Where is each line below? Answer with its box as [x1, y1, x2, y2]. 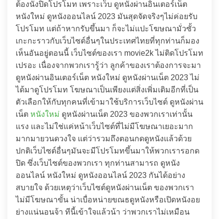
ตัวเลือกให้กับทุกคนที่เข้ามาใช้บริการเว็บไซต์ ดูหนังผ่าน [16, 98, 203, 106]
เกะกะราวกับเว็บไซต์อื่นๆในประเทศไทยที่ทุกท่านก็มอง [16, 37, 199, 45]
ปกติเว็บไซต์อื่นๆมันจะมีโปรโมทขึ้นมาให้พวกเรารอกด [16, 147, 199, 155]
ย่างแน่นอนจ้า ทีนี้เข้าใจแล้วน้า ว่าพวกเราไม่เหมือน [16, 208, 190, 216]
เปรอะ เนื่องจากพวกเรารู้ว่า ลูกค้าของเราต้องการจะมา [16, 61, 201, 69]
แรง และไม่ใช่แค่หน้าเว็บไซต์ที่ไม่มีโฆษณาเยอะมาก [16, 122, 193, 131]
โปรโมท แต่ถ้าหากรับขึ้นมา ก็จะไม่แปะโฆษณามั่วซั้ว [16, 24, 196, 33]
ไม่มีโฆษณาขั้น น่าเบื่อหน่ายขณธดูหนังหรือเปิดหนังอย [16, 196, 200, 204]
